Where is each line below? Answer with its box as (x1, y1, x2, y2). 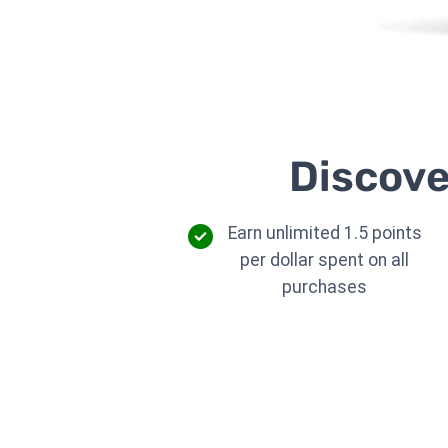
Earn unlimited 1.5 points (227, 222, 422, 243)
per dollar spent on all (240, 249, 410, 270)
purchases (282, 276, 368, 297)
